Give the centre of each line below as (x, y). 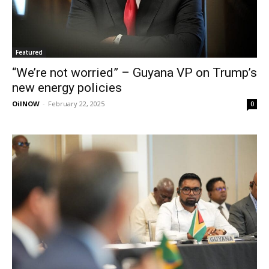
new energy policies (68, 88)
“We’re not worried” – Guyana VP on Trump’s (134, 73)
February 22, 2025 (76, 104)
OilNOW (26, 104)
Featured (29, 53)
